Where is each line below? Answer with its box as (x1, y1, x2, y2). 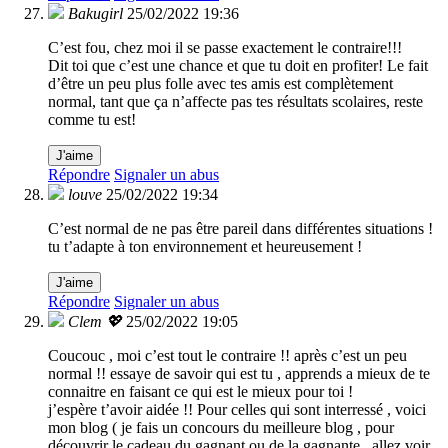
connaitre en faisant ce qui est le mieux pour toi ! (48, 383, 353, 401)
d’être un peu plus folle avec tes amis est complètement (48, 75, 393, 93)
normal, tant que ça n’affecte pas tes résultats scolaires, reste (48, 93, 423, 111)
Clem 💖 (68, 313, 122, 331)
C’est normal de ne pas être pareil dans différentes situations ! (48, 220, 433, 238)
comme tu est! (48, 111, 136, 129)
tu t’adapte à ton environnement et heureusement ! (48, 238, 362, 256)
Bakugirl (68, 5, 123, 23)
